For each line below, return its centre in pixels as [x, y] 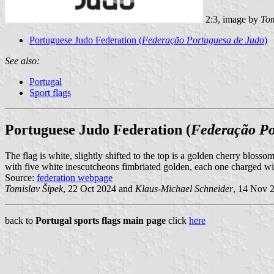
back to [20, 220]
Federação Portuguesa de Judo [203, 40]
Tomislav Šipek [34, 188]
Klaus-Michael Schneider [184, 188]
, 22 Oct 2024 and [99, 188]
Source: [21, 177]
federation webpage [75, 177]
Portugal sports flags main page [101, 220]
